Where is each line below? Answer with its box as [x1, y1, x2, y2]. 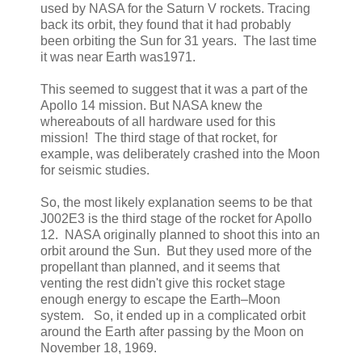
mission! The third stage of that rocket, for [40, 130, 277, 145]
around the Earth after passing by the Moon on [40, 324, 304, 339]
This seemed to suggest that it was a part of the [40, 82, 308, 96]
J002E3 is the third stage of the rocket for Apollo [40, 211, 312, 225]
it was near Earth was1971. [40, 49, 196, 64]
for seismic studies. [40, 162, 153, 177]
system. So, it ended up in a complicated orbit [40, 308, 305, 322]
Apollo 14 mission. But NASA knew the [40, 98, 263, 112]
